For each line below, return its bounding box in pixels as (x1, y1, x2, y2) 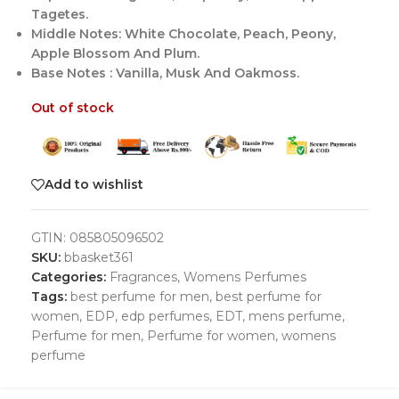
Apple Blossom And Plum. (31, 45, 199, 62)
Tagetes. (31, 6, 88, 23)
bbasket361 (64, 248, 134, 265)
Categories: (31, 268, 106, 285)
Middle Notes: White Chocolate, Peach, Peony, (31, 26, 336, 43)
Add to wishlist (45, 176, 143, 193)
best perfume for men (70, 288, 209, 305)
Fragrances (110, 268, 177, 285)
